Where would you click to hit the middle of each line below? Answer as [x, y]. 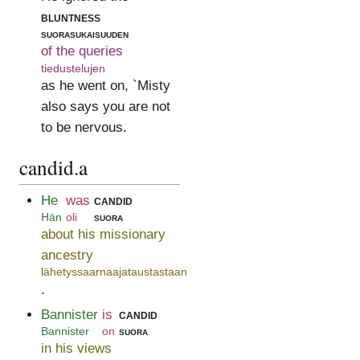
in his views [76, 349]
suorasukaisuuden [84, 34]
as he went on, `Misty [105, 86]
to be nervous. [84, 128]
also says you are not [105, 107]
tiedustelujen [73, 68]
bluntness [70, 17]
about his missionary [103, 235]
